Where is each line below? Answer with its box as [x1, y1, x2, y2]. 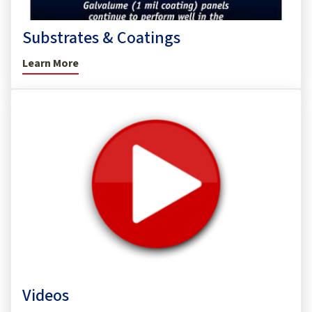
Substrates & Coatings [22, 26, 180, 50]
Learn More [22, 56, 79, 71]
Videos [22, 283, 69, 308]
